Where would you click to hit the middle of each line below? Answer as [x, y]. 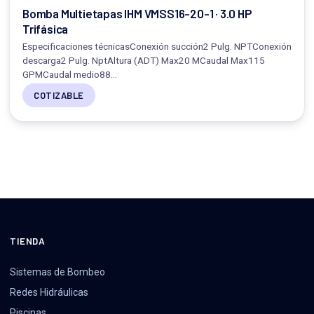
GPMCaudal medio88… [70, 74]
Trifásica [46, 28]
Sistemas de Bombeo [57, 272]
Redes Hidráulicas [49, 292]
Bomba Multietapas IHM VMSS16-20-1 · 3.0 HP [137, 13]
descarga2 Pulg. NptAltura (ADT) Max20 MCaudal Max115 [144, 60]
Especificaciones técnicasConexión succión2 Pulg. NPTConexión [157, 46]
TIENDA [28, 240]
